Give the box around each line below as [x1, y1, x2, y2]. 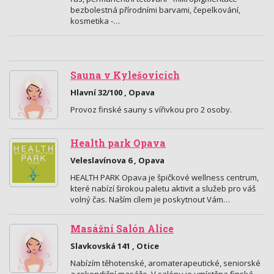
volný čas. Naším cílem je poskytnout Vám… [70, 194, 230, 205]
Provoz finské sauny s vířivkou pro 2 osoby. [70, 104, 232, 115]
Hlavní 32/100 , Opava [70, 87, 155, 98]
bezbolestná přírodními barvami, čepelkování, [70, 4, 240, 15]
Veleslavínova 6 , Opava [70, 155, 165, 166]
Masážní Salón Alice [70, 223, 174, 235]
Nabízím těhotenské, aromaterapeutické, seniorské [70, 257, 261, 268]
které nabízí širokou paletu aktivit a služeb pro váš [70, 183, 256, 194]
